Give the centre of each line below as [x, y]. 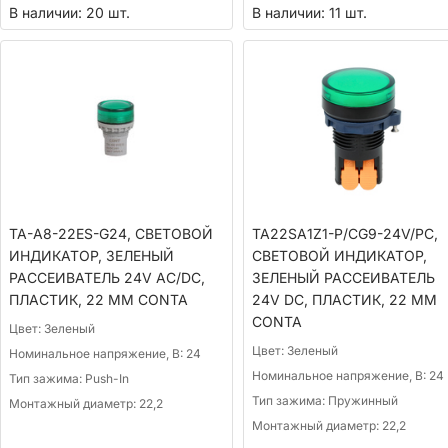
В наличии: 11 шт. [309, 12]
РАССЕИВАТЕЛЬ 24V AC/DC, [107, 277]
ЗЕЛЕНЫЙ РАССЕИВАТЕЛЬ [343, 277]
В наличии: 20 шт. [69, 12]
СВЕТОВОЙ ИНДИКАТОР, [339, 255]
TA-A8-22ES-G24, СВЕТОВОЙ [111, 233]
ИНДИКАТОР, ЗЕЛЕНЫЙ [91, 255]
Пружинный [362, 400]
